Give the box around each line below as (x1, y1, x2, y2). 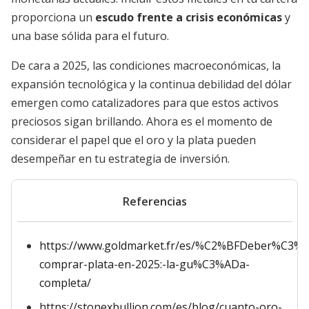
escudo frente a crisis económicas (95, 10, 282, 25)
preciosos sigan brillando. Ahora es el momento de (11, 114, 272, 129)
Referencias (122, 194, 187, 209)
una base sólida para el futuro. (11, 28, 169, 43)
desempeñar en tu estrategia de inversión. (11, 151, 230, 166)
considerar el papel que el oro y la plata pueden (11, 132, 256, 148)
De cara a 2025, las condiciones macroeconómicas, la (11, 58, 281, 73)
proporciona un (11, 10, 95, 25)
